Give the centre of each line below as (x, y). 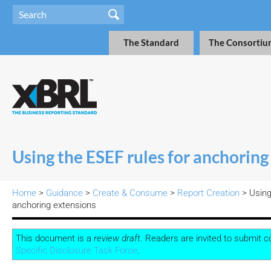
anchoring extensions (54, 205)
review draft (117, 238)
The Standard (151, 43)
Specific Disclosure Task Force (77, 250)
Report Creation (208, 193)
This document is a (55, 238)
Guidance (64, 193)
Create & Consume (130, 193)
